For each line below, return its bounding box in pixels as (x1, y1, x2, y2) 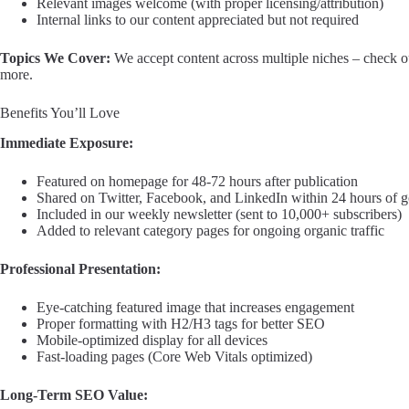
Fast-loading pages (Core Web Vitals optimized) (37, 349, 312, 365)
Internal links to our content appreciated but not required (37, 12, 359, 28)
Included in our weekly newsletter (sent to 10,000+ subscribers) (37, 206, 402, 223)
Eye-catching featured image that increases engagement (37, 299, 354, 316)
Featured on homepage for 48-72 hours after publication (37, 173, 358, 190)
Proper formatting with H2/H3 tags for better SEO (37, 316, 325, 332)
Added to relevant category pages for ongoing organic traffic (37, 223, 384, 239)
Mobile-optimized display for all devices (37, 332, 267, 349)
